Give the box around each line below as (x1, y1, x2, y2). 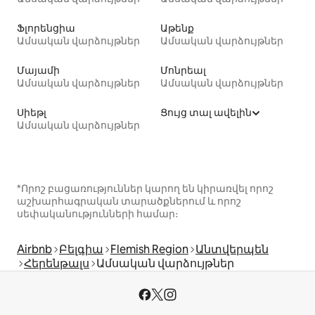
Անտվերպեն (195, 241, 269, 257)
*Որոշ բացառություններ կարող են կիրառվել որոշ (17, 181, 274, 195)
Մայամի (17, 63, 60, 77)
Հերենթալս (24, 255, 89, 271)
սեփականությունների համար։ (17, 207, 179, 220)
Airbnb (17, 241, 52, 257)
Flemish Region (110, 241, 188, 257)
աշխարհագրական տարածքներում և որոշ (17, 194, 241, 207)
